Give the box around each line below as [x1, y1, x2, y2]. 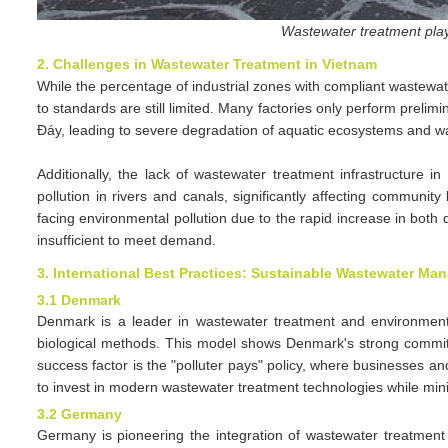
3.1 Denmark [37, 292, 121, 308]
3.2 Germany [37, 406, 122, 422]
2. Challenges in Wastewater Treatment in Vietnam [37, 56, 377, 72]
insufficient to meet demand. [37, 232, 216, 248]
